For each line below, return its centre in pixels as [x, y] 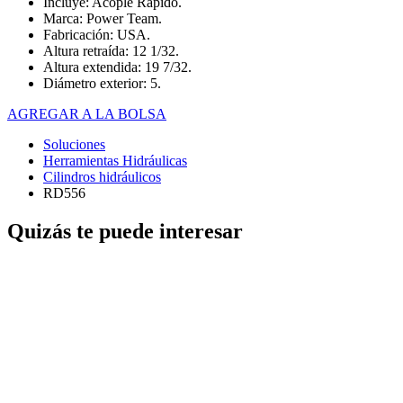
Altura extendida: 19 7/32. [117, 67]
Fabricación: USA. [97, 35]
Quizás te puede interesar [125, 232]
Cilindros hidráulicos [102, 177]
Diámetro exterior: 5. [102, 84]
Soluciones [74, 145]
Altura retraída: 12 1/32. [111, 51]
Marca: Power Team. [103, 19]
